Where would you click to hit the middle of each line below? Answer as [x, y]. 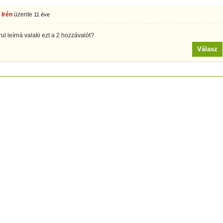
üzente [23, 14]
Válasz [207, 49]
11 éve [42, 14]
